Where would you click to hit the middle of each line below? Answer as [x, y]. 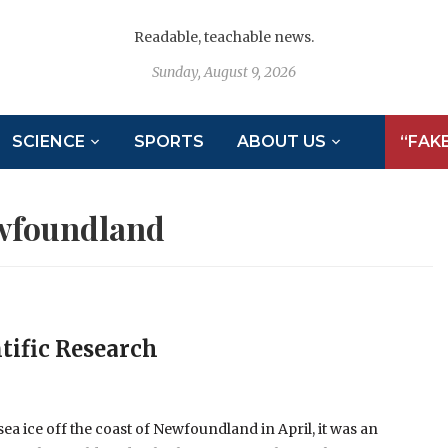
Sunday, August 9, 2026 [223, 72]
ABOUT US [282, 142]
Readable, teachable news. [223, 37]
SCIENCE [49, 142]
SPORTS [169, 142]
